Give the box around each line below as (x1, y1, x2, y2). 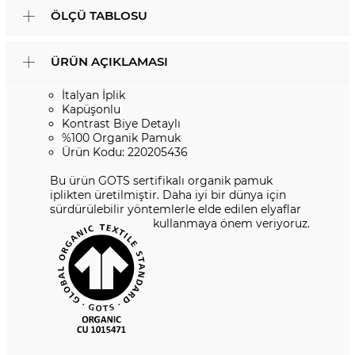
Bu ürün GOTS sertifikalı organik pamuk (50, 174, 273, 189)
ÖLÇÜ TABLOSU (51, 8, 147, 24)
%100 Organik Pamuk (62, 131, 181, 146)
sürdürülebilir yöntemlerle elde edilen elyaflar (50, 202, 301, 217)
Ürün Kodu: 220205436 (62, 145, 188, 160)
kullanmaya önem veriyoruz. (153, 216, 311, 231)
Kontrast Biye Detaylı (62, 116, 181, 132)
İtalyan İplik (62, 88, 125, 103)
